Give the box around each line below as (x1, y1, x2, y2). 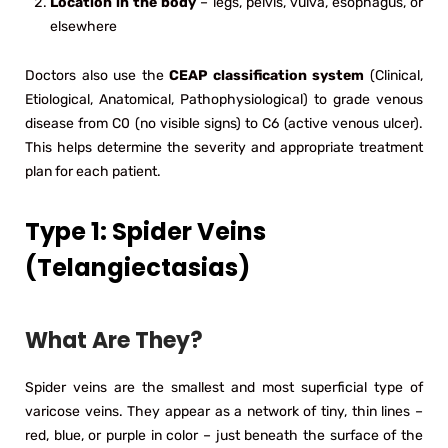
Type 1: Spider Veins (25, 214, 266, 248)
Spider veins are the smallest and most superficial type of (25, 378, 423, 396)
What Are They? (25, 324, 203, 356)
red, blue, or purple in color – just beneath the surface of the (25, 426, 423, 444)
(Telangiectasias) (25, 250, 250, 284)
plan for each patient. (25, 162, 161, 180)
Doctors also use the (25, 66, 170, 84)
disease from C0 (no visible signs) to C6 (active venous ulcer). (25, 114, 423, 132)
